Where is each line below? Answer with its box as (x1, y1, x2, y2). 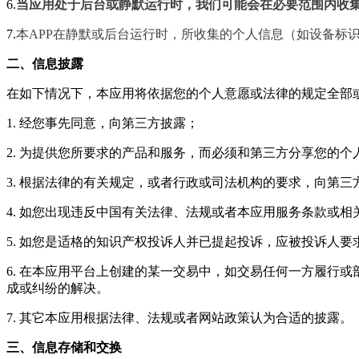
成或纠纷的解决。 (6, 281, 109, 295)
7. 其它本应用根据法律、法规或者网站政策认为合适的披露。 (6, 311, 353, 325)
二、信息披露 (6, 57, 83, 71)
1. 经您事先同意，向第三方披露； (6, 116, 199, 130)
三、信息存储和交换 (6, 341, 122, 354)
